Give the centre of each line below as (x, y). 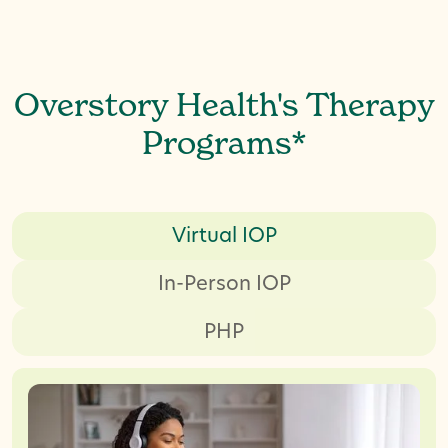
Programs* (224, 145)
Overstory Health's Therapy (224, 107)
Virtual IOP (224, 236)
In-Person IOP (224, 284)
